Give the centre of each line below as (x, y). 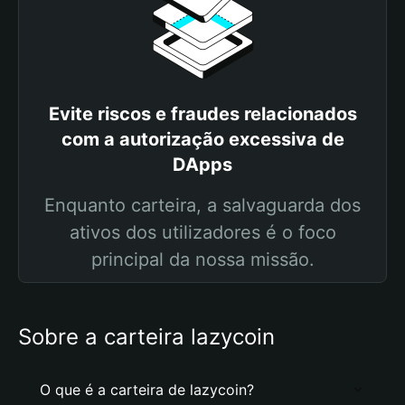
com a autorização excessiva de (202, 139)
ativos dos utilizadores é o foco (202, 232)
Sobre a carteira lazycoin (146, 337)
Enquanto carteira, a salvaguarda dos (202, 205)
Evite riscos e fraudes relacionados (202, 114)
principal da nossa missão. (202, 259)
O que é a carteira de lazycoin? (147, 390)
